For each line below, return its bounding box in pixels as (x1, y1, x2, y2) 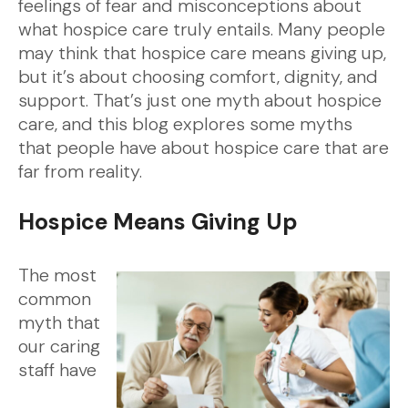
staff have (18, 358, 97, 382)
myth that (18, 311, 100, 334)
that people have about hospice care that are (18, 136, 389, 159)
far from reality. (18, 159, 142, 183)
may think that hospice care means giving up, (18, 41, 386, 65)
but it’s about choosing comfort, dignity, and (18, 65, 378, 88)
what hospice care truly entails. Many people (18, 17, 385, 41)
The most (18, 263, 97, 287)
